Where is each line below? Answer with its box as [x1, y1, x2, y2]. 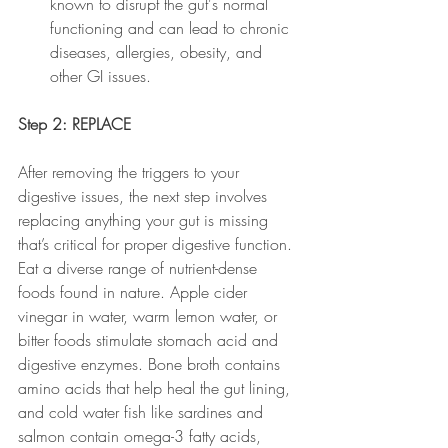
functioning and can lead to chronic [50, 17, 294, 39]
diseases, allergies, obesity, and [50, 41, 267, 63]
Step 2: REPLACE [18, 113, 131, 135]
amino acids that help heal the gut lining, [18, 377, 295, 399]
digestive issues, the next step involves [18, 185, 272, 207]
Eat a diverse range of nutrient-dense [18, 257, 262, 279]
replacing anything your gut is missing [18, 209, 273, 231]
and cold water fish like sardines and [18, 401, 268, 423]
